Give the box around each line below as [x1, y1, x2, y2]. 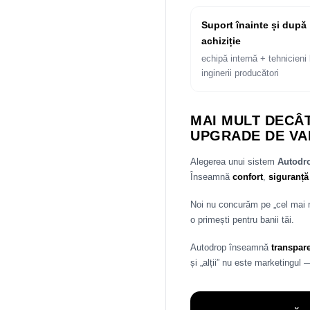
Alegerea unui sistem [190, 156, 277, 167]
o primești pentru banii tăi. [190, 215, 294, 226]
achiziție [201, 35, 241, 47]
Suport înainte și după [201, 19, 307, 31]
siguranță [268, 172, 309, 183]
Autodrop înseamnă [190, 242, 271, 253]
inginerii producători [201, 69, 282, 79]
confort [232, 172, 263, 183]
